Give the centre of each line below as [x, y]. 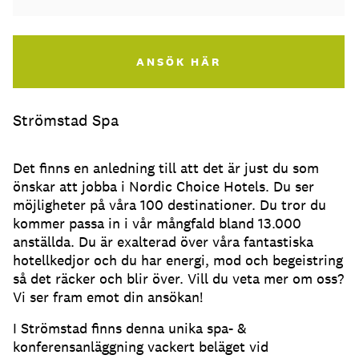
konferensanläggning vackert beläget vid [141, 347]
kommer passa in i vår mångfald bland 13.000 [157, 224]
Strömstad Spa [66, 121]
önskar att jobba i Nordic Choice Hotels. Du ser [163, 187]
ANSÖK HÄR [179, 62]
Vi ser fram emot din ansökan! [108, 297]
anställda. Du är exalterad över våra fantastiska [163, 242]
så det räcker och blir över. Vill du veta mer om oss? [178, 279]
